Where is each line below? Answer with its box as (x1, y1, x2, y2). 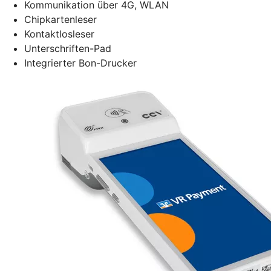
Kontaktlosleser (24, 27, 94, 40)
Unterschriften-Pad (24, 42, 111, 54)
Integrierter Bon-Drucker (24, 56, 137, 69)
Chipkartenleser (24, 13, 97, 25)
